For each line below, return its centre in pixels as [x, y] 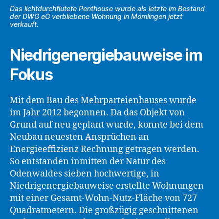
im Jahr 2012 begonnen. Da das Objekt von [97, 113]
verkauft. [24, 24]
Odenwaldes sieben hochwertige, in [85, 174]
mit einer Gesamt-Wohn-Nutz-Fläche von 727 [103, 198]
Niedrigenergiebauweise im [106, 55]
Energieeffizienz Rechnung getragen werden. [105, 150]
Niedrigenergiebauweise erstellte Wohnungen [107, 186]
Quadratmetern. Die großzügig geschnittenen [104, 211]
